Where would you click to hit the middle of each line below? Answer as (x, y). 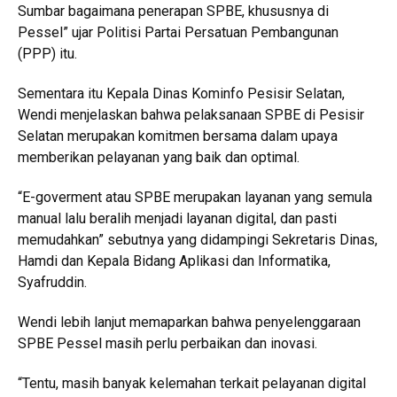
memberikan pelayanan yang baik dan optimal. (159, 158)
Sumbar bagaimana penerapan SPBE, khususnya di (173, 12)
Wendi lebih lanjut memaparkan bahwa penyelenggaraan (189, 323)
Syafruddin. (52, 283)
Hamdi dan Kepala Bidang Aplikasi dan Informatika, (174, 261)
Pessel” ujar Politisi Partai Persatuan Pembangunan (178, 33)
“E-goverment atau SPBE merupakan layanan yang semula (195, 198)
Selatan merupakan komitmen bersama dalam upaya (178, 136)
